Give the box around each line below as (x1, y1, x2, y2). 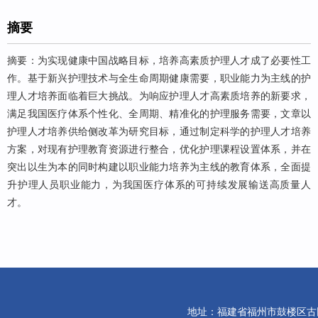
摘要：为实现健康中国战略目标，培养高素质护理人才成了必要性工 (7, 53, 311, 67)
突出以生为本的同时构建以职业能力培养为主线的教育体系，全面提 (7, 160, 311, 173)
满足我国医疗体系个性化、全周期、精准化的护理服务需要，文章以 (7, 106, 311, 120)
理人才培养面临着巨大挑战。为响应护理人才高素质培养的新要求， (7, 89, 311, 102)
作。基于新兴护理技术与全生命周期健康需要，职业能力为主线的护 (7, 71, 311, 84)
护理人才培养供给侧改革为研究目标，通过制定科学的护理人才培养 (7, 124, 311, 138)
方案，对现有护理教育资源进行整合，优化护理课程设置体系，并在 (7, 142, 311, 155)
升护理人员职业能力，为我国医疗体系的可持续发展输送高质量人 (7, 177, 311, 191)
